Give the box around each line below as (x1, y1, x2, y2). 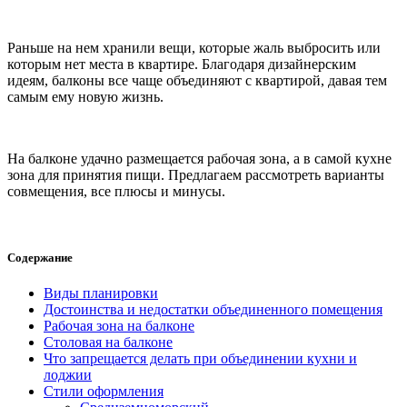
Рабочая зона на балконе (44, 318, 194, 334)
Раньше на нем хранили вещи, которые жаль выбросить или (7, 39, 381, 55)
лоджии (44, 367, 92, 383)
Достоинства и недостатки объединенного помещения (44, 302, 382, 318)
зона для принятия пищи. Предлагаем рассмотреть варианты (7, 166, 384, 183)
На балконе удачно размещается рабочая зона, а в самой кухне (7, 150, 392, 166)
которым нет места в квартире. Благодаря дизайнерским (7, 55, 356, 72)
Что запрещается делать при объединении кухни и (44, 351, 357, 367)
